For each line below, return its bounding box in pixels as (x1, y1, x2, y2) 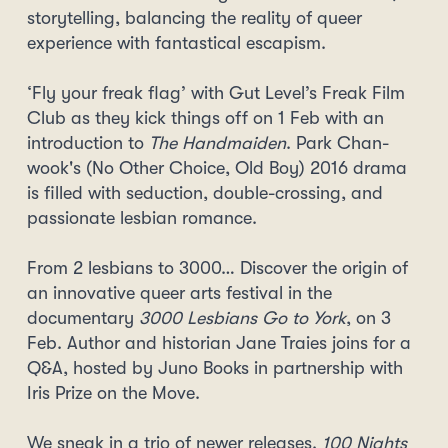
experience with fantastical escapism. (27, 33, 326, 53)
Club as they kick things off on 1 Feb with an (27, 108, 384, 128)
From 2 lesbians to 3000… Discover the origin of (27, 258, 408, 278)
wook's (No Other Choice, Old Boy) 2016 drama (27, 158, 407, 178)
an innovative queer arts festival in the (27, 283, 332, 303)
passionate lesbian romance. (27, 208, 257, 228)
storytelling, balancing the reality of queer (27, 8, 362, 28)
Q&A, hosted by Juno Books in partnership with (27, 358, 403, 378)
